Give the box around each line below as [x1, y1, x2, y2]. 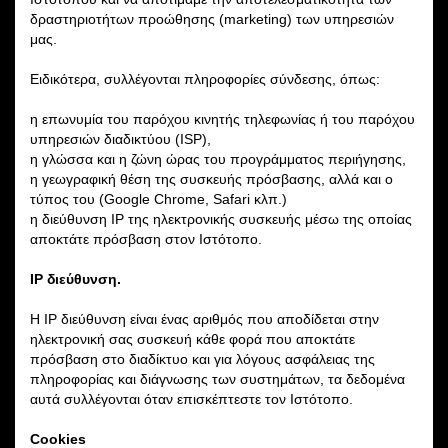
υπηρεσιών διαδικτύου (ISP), [30, 130, 211, 147]
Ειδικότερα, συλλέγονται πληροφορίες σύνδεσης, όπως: [30, 70, 380, 87]
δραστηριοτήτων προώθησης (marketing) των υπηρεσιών [30, 10, 394, 27]
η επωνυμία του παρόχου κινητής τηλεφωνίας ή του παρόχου [30, 110, 415, 127]
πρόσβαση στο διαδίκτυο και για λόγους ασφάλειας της [30, 350, 375, 367]
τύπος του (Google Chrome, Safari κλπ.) [30, 190, 287, 207]
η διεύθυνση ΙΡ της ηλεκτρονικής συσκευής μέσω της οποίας [30, 210, 412, 227]
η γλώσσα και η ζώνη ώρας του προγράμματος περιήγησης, [30, 150, 406, 167]
